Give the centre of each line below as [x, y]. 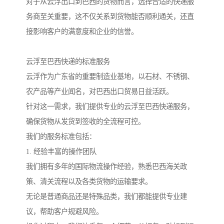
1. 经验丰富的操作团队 [61, 152]
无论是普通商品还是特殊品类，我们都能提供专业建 [106, 197]
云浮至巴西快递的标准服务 [68, 62]
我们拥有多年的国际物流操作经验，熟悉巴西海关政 [106, 167]
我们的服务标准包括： [61, 137]
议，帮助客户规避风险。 [64, 212]
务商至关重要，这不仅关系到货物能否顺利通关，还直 [110, 17]
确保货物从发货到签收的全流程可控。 [85, 122]
